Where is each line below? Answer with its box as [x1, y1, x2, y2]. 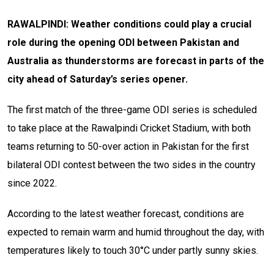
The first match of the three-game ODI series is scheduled [7, 104, 257, 116]
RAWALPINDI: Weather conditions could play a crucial [7, 18, 251, 31]
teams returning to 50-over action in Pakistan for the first [7, 141, 249, 153]
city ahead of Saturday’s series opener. [7, 73, 188, 86]
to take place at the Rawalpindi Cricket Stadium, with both [7, 122, 251, 135]
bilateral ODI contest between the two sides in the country [7, 159, 256, 171]
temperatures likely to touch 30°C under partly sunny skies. [7, 245, 258, 257]
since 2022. [7, 177, 57, 190]
